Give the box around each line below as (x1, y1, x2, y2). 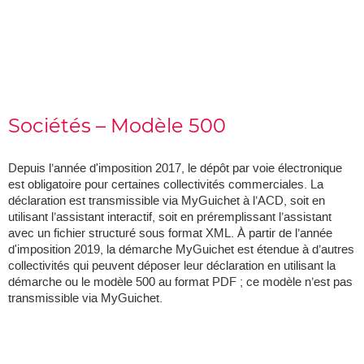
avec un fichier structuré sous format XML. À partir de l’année (8, 225, 332, 242)
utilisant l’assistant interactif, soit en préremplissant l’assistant (8, 209, 331, 226)
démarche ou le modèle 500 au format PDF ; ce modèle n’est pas (8, 274, 353, 291)
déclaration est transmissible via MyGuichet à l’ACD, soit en (8, 193, 325, 210)
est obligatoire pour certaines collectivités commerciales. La (8, 176, 323, 193)
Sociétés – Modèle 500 (8, 114, 226, 138)
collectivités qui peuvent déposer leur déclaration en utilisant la (8, 258, 336, 275)
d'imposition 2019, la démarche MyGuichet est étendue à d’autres (8, 241, 354, 258)
